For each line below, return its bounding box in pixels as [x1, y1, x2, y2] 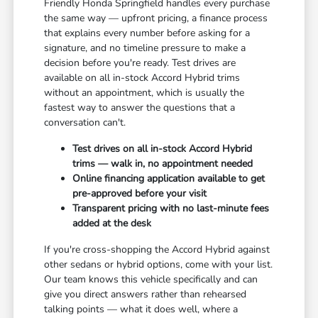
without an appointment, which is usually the [44, 86, 245, 100]
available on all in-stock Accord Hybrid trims [44, 71, 241, 85]
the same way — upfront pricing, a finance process [44, 11, 268, 26]
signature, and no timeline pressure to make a [44, 41, 246, 55]
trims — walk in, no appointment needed [72, 157, 253, 171]
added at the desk [72, 216, 152, 231]
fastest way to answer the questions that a [44, 101, 236, 115]
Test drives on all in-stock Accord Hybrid [72, 142, 253, 156]
